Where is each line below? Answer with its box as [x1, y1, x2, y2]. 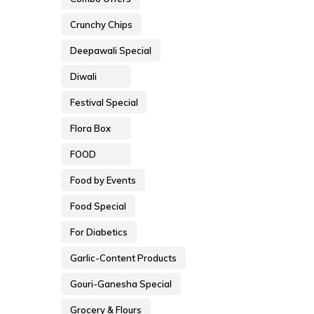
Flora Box [70, 123, 111, 135]
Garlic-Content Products [70, 252, 177, 264]
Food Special [70, 200, 126, 212]
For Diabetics [70, 226, 128, 238]
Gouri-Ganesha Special [70, 278, 172, 290]
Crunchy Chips [70, 19, 132, 31]
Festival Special [70, 97, 138, 109]
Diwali [70, 71, 97, 83]
